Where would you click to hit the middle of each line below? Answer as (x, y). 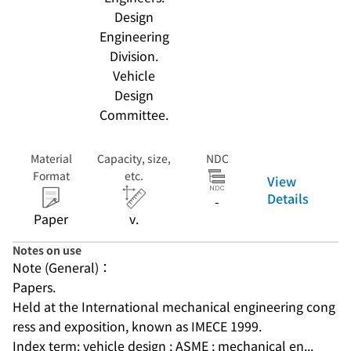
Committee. (134, 114)
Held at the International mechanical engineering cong (174, 306)
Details (288, 198)
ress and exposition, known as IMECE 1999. (137, 326)
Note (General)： (62, 267)
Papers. (34, 287)
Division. (134, 56)
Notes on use (47, 250)
